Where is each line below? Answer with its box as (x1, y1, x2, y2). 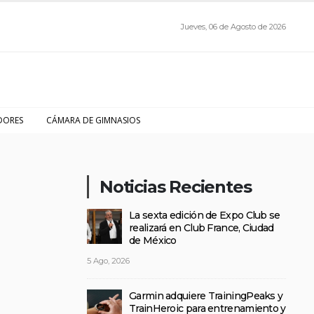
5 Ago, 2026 (87, 256, 130, 266)
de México (129, 234, 177, 247)
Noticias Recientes (100, 177, 252, 197)
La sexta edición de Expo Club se (129, 209, 280, 221)
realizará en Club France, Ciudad (129, 221, 274, 234)
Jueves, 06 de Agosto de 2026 (181, 22, 286, 32)
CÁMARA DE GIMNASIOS (46, 114, 140, 126)
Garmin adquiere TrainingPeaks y (129, 289, 283, 302)
